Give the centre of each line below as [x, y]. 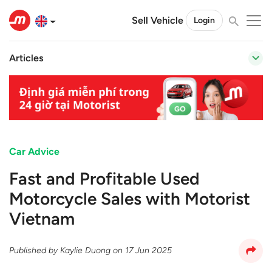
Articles [26, 58]
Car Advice [34, 151]
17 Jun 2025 [148, 251]
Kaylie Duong [85, 251]
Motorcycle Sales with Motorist [130, 198]
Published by [35, 251]
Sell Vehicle [158, 20]
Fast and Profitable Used [104, 178]
